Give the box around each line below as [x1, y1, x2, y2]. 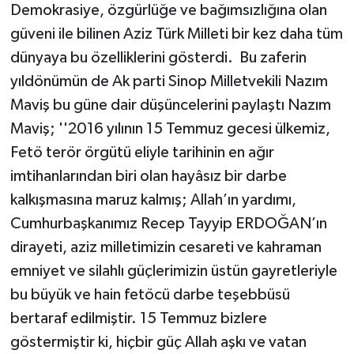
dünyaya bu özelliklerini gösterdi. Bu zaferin [9, 49, 307, 66]
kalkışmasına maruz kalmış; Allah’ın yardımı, [9, 191, 296, 208]
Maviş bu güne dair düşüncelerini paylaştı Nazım [9, 96, 331, 113]
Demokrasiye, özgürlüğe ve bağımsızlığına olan [9, 2, 327, 18]
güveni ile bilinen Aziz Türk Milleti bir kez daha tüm [9, 25, 343, 42]
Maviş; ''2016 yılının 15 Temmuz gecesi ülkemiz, [9, 120, 330, 137]
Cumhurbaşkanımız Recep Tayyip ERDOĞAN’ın [9, 215, 327, 232]
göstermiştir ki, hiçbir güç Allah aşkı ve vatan [9, 333, 307, 350]
